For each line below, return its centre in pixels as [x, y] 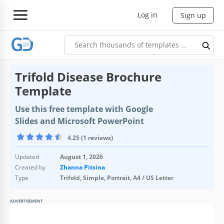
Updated [27, 156]
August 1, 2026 [81, 156]
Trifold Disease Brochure [88, 76]
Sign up [193, 15]
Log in [147, 14]
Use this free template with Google [84, 109]
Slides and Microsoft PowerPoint [79, 121]
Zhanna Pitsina [82, 167]
